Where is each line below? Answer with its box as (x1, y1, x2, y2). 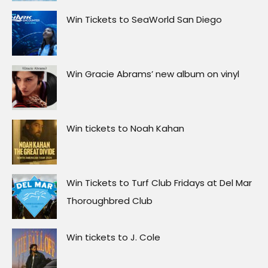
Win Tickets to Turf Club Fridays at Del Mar (66, 176, 252, 190)
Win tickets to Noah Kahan (66, 122, 184, 135)
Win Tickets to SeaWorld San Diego (66, 13, 222, 26)
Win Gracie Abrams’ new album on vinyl (66, 68, 239, 81)
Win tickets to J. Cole (66, 231, 160, 244)
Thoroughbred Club (66, 194, 153, 208)
